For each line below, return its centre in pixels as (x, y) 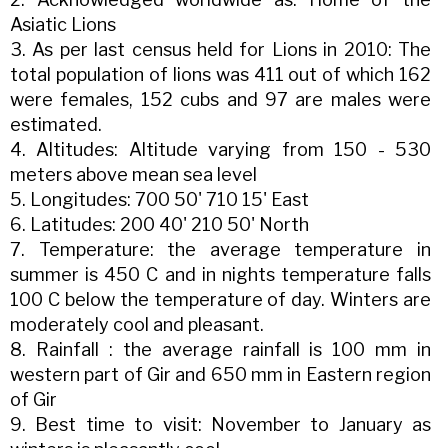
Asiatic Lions (63, 25)
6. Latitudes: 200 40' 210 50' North (159, 225)
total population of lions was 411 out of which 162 (221, 75)
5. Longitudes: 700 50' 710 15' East (159, 200)
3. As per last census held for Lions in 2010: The (221, 50)
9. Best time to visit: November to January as (221, 425)
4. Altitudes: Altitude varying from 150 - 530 (221, 150)
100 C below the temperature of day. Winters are (221, 300)
